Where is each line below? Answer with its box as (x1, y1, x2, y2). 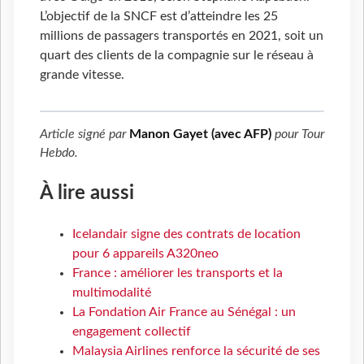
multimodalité (72, 286, 151, 300)
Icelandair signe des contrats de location (72, 227, 301, 241)
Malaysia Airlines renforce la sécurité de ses (72, 344, 320, 358)
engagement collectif (72, 325, 191, 339)
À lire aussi (40, 184, 134, 204)
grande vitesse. (40, 68, 124, 82)
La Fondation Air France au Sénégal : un (72, 305, 296, 319)
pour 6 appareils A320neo (72, 247, 219, 261)
